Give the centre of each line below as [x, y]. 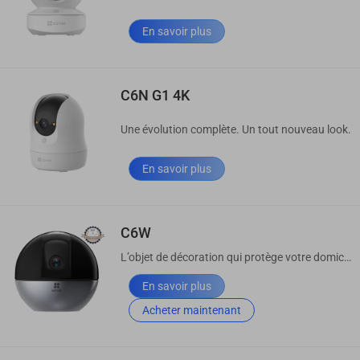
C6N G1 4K [155, 95]
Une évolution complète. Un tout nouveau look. [236, 130]
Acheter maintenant [192, 310]
